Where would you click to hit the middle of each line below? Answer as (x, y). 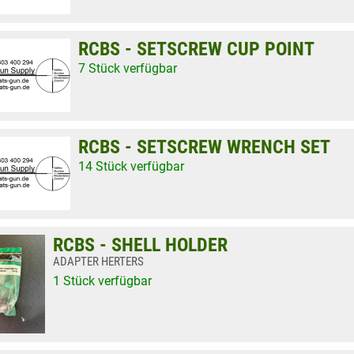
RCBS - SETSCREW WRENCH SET (204, 147)
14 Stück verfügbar (131, 166)
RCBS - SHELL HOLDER (140, 245)
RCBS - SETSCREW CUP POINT (196, 49)
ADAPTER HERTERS (98, 262)
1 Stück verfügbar (102, 281)
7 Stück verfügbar (128, 68)
